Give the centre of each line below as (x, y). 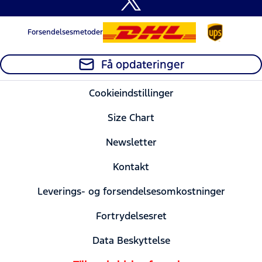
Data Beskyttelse (131, 240)
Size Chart (131, 117)
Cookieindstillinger (131, 93)
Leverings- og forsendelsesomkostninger (131, 191)
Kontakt (131, 166)
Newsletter (131, 142)
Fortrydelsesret (131, 216)
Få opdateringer (143, 64)
